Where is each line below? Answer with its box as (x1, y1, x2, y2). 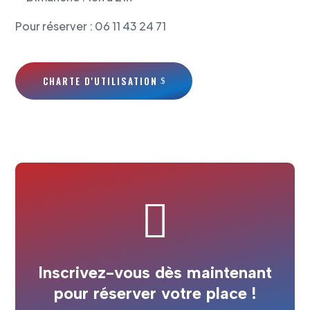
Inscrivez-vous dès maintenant (38, 262, 272, 283)
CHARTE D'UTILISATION (43, 74, 158, 89)
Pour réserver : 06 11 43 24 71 (15, 19, 167, 34)
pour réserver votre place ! (54, 283, 256, 304)
